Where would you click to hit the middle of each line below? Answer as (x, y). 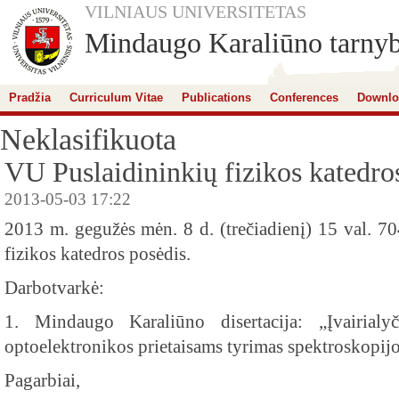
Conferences (304, 98)
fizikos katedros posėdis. (98, 254)
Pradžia (30, 98)
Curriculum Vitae (116, 98)
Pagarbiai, (42, 380)
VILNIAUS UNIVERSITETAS (195, 12)
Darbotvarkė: (54, 288)
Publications (216, 98)
